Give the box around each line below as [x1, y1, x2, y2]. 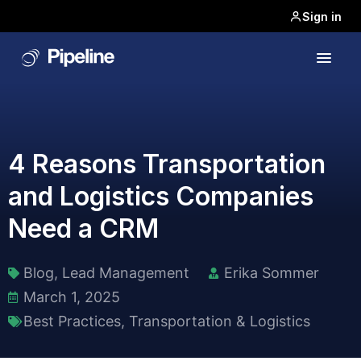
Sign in [302, 9, 342, 23]
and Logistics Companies [8, 180, 313, 212]
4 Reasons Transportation [8, 148, 326, 180]
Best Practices [23, 313, 121, 330]
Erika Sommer [224, 264, 319, 281]
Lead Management [62, 264, 189, 281]
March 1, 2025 [23, 288, 120, 305]
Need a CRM [8, 213, 159, 244]
